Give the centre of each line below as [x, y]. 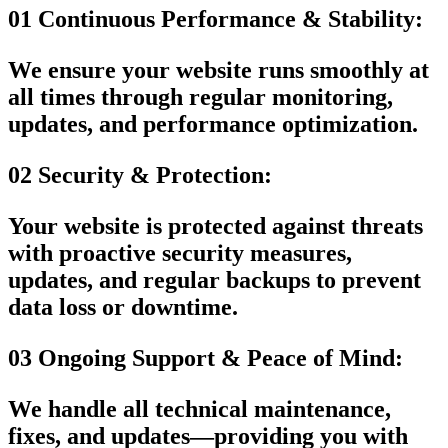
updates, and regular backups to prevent [214, 279]
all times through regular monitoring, [200, 96]
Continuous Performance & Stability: [230, 18]
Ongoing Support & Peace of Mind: [220, 357]
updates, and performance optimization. [213, 123]
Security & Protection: [155, 174]
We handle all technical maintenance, [199, 408]
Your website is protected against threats [215, 225]
